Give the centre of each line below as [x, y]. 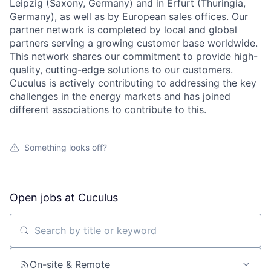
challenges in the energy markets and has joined [120, 96]
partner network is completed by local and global [123, 30]
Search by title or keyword [70, 236]
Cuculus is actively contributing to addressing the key [133, 83]
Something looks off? [66, 148]
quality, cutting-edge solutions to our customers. [121, 70]
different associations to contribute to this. [108, 110]
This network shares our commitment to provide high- [134, 57]
